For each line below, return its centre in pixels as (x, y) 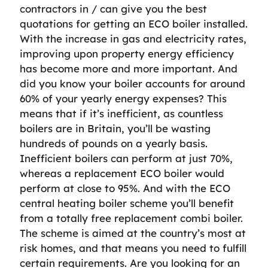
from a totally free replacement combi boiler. (131, 218)
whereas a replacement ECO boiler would (122, 173)
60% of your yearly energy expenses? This (123, 98)
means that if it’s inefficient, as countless (121, 113)
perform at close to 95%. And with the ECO (125, 188)
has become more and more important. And (129, 68)
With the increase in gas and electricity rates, (133, 39)
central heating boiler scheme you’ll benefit (127, 203)
